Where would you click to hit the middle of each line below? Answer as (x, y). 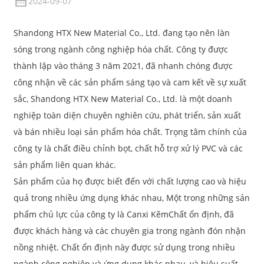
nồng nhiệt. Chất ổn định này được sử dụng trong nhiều (124, 247)
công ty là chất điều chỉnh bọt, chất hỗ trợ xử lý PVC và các (128, 148)
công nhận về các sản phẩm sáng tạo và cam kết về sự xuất (130, 82)
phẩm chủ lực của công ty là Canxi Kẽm (91, 214)
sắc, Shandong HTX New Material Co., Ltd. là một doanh (123, 99)
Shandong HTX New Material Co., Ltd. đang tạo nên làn (121, 33)
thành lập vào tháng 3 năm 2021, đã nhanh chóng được (123, 66)
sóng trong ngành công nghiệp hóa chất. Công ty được (121, 49)
